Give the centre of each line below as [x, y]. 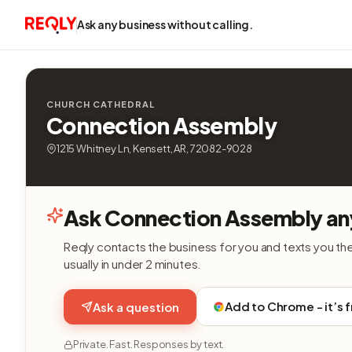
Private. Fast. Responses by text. [149, 344]
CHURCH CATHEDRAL [101, 104]
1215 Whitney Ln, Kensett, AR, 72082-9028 [154, 148]
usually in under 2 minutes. [133, 264]
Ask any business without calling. [165, 24]
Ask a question [136, 306]
